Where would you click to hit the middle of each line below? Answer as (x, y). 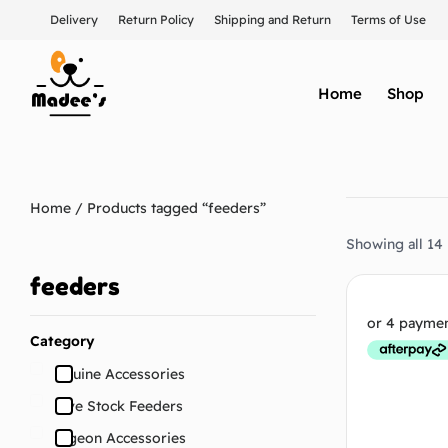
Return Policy (156, 19)
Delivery (74, 19)
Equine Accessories (120, 374)
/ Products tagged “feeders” (168, 208)
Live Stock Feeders (119, 406)
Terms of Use (388, 19)
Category (62, 340)
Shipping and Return (272, 19)
